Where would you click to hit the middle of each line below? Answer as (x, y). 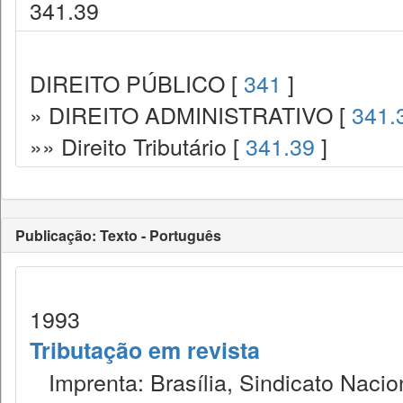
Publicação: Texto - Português (118, 235)
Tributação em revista (145, 350)
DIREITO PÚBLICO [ (137, 83)
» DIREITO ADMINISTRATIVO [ (191, 114)
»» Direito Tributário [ (138, 146)
